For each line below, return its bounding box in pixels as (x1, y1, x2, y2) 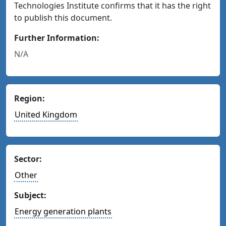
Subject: (14, 190, 46, 201)
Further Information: (14, 32, 99, 43)
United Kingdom (15, 109, 77, 120)
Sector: (14, 153, 42, 164)
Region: (14, 93, 45, 104)
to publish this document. (14, 12, 112, 23)
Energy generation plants (15, 206, 111, 217)
